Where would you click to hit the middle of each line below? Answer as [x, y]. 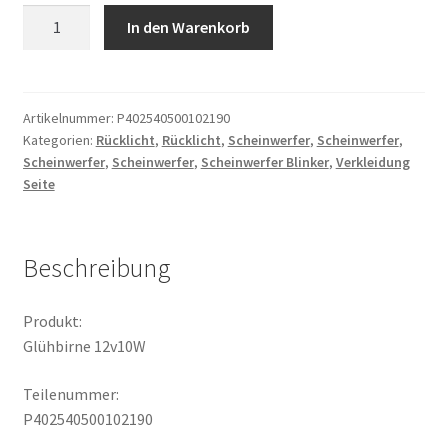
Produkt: [52, 321]
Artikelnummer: [69, 117]
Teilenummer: [70, 394]
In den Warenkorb [189, 26]
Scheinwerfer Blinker [264, 161]
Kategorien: [59, 139]
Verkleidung [372, 161]
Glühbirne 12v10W [84, 346]
